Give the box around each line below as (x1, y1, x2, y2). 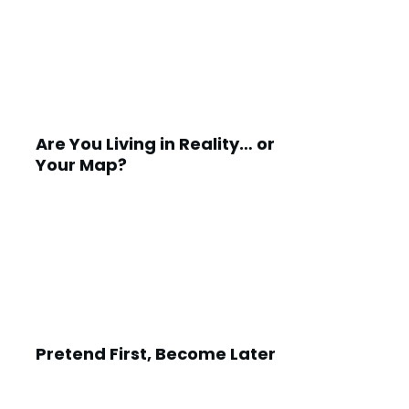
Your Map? (36, 153, 127, 176)
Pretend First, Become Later (36, 342, 276, 365)
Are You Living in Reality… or (36, 132, 275, 155)
